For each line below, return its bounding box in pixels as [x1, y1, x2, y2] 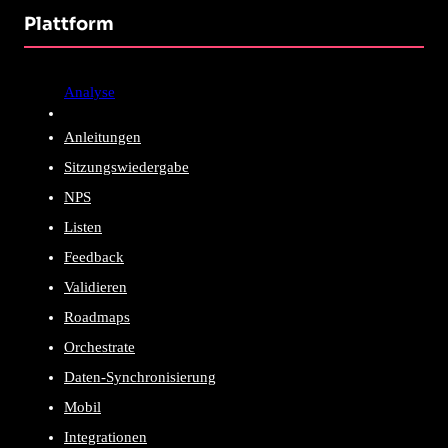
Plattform [24, 12, 114, 35]
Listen [64, 218, 102, 235]
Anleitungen [64, 128, 141, 145]
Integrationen [64, 428, 147, 445]
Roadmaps [64, 308, 130, 325]
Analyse [64, 83, 115, 100]
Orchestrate [64, 338, 135, 355]
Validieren [64, 278, 127, 295]
